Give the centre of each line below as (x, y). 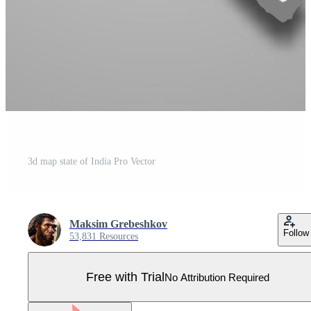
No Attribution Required (217, 277)
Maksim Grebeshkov (118, 224)
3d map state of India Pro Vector (92, 161)
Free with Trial (125, 277)
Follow (296, 233)
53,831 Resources (104, 236)
